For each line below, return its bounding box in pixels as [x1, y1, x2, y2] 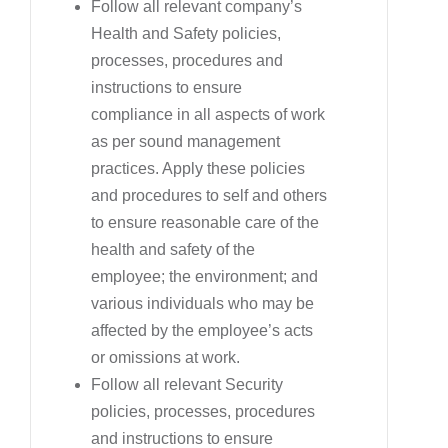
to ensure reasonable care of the [91, 213, 319, 231]
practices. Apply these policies [91, 159, 305, 177]
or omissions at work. [91, 348, 240, 366]
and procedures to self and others [91, 186, 327, 204]
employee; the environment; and [91, 267, 318, 285]
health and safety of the [91, 240, 255, 258]
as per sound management [91, 132, 280, 150]
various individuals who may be [91, 294, 314, 312]
